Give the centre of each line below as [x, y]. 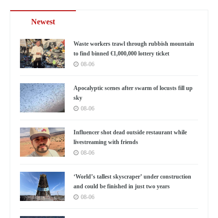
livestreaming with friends [106, 142]
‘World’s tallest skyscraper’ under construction [132, 177]
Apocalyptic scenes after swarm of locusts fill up [133, 88]
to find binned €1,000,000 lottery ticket [121, 54]
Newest [43, 22]
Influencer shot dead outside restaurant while [130, 133]
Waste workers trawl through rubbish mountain [134, 44]
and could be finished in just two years [121, 187]
